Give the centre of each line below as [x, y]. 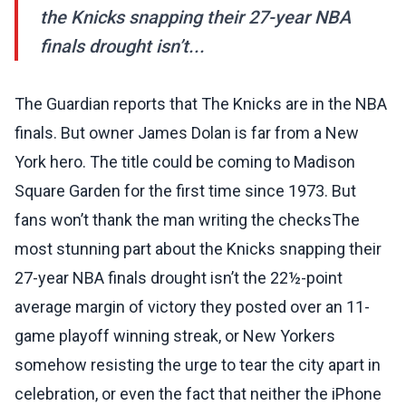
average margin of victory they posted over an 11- [192, 307]
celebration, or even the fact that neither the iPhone [198, 394]
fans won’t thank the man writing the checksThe [187, 220]
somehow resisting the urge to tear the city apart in [198, 365]
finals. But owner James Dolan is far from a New [187, 133]
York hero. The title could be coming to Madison [185, 162]
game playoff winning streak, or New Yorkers [175, 336]
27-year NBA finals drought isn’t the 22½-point [179, 278]
